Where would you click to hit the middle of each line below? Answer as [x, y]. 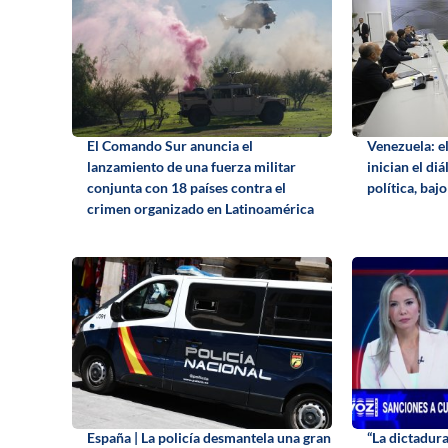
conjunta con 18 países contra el [186, 187]
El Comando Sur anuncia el [170, 145]
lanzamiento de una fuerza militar [191, 166]
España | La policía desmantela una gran [209, 437]
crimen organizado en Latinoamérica [200, 208]
